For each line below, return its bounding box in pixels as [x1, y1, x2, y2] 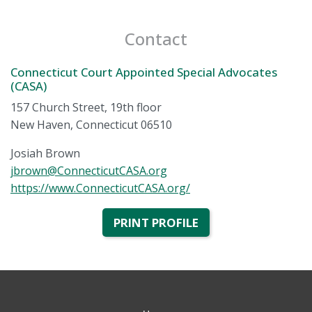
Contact [125, 26, 187, 50]
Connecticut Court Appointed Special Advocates [10, 63, 277, 80]
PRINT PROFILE [114, 214, 198, 231]
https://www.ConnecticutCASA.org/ [10, 180, 190, 196]
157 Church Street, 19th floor [10, 99, 162, 115]
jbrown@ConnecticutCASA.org [10, 162, 167, 178]
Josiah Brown [10, 145, 80, 161]
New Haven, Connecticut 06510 [10, 116, 172, 132]
